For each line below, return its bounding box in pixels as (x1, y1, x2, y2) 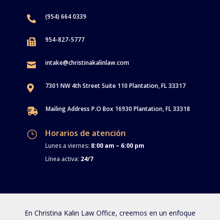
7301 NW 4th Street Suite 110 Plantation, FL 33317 (45, 81, 186, 90)
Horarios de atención (45, 127, 126, 138)
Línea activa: (45, 154, 81, 163)
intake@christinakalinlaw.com (45, 58, 129, 67)
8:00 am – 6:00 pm (90, 141, 144, 150)
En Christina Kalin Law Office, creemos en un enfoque (24, 208, 195, 218)
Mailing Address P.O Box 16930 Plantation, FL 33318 (45, 104, 190, 113)
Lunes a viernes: (45, 141, 91, 150)
